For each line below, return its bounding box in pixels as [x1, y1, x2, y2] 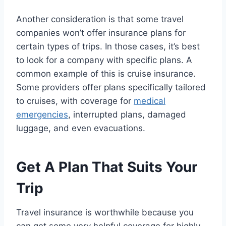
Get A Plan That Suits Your [16, 158, 197, 176]
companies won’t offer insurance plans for [16, 28, 186, 38]
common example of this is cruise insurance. [16, 69, 196, 79]
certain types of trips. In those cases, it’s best [16, 41, 200, 52]
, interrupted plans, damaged [68, 109, 186, 120]
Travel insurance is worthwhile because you [16, 207, 194, 218]
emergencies [16, 109, 68, 120]
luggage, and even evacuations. [16, 123, 145, 134]
